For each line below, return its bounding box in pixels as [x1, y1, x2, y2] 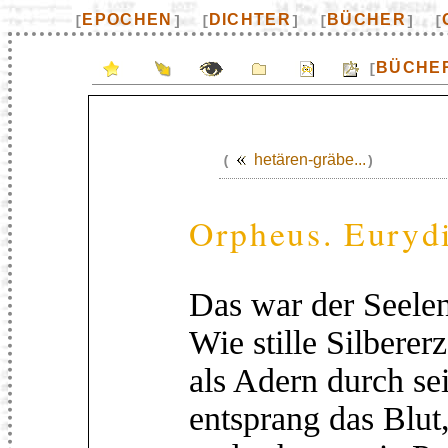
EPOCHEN [82, 11, 173, 28]
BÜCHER [327, 11, 407, 28]
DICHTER [208, 11, 292, 28]
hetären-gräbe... [254, 151, 366, 168]
